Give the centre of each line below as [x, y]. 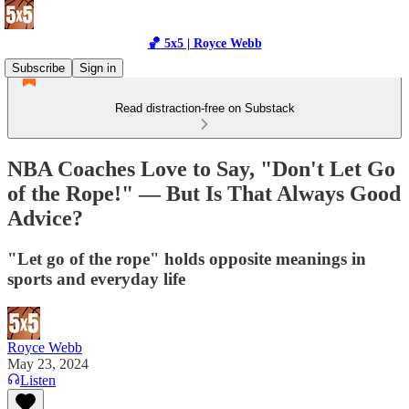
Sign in [98, 68]
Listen [38, 380]
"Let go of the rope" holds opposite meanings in [187, 258]
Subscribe [38, 68]
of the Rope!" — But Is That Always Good [204, 193]
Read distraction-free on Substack [204, 108]
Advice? [45, 218]
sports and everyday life [96, 278]
